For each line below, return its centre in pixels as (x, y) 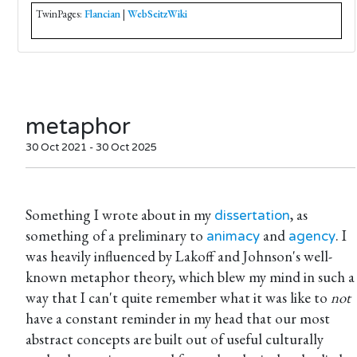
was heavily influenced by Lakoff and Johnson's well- (179, 256)
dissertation (252, 216)
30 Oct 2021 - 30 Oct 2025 (91, 147)
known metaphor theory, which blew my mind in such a (190, 277)
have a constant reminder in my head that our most (178, 318)
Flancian (102, 14)
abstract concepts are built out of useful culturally (175, 339)
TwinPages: (60, 14)
